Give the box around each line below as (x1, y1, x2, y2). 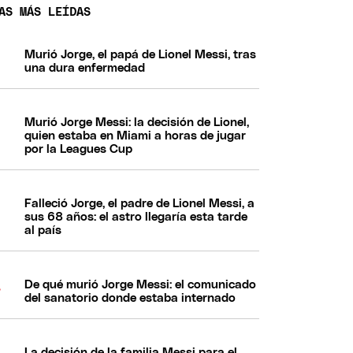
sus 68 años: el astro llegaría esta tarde (24, 210, 248, 223)
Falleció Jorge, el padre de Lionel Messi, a (24, 197, 255, 210)
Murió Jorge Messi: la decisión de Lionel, (24, 116, 250, 128)
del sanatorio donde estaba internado (24, 292, 236, 304)
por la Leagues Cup (24, 143, 133, 155)
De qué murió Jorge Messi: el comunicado (24, 278, 257, 291)
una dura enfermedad (24, 61, 146, 74)
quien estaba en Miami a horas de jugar (24, 129, 247, 142)
